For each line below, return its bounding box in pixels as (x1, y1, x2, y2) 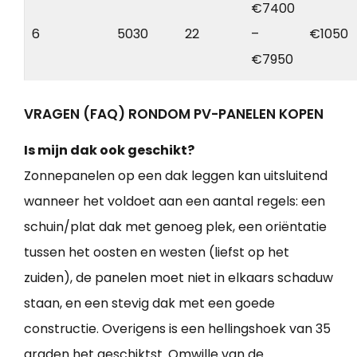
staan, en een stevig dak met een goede (24, 293, 275, 312)
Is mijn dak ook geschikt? (24, 140, 194, 159)
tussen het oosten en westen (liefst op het (24, 242, 289, 261)
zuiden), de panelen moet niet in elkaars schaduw (24, 268, 333, 287)
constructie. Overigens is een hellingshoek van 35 (24, 319, 331, 338)
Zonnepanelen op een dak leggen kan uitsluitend (24, 166, 328, 185)
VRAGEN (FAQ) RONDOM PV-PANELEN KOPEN (24, 104, 324, 124)
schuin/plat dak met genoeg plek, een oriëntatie (24, 217, 327, 236)
